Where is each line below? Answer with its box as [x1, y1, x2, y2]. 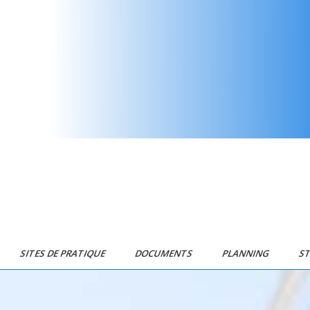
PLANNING [220, 247, 273, 259]
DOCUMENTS [133, 247, 196, 259]
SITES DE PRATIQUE [18, 247, 109, 259]
